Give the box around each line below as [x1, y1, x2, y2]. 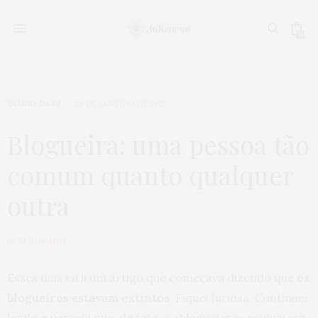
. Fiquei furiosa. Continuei [170, 290, 307, 305]
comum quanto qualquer [7, 158, 293, 192]
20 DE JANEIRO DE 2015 [75, 99, 165, 109]
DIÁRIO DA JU [7, 99, 60, 109]
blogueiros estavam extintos [7, 290, 170, 305]
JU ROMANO [18, 236, 65, 246]
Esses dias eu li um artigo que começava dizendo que [7, 270, 297, 285]
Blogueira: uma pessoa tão [7, 127, 309, 161]
